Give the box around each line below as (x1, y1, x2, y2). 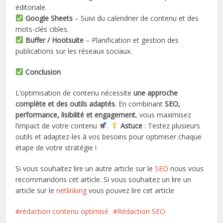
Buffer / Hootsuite (25, 35, 84, 45)
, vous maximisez (135, 110, 192, 119)
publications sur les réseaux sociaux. (15, 46, 132, 56)
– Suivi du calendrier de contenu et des (73, 13, 199, 23)
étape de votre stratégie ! (15, 142, 97, 152)
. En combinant (115, 99, 165, 109)
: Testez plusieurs (142, 120, 201, 130)
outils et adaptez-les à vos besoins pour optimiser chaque (15, 131, 202, 141)
